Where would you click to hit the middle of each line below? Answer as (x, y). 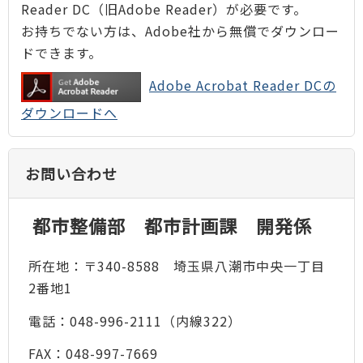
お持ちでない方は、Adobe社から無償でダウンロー (180, 31)
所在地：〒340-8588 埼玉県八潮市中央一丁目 (176, 266)
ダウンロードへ (69, 112)
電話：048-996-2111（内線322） (135, 320)
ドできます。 (62, 53)
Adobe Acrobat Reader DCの (243, 85)
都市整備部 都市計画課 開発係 (172, 225)
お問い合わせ (71, 173)
